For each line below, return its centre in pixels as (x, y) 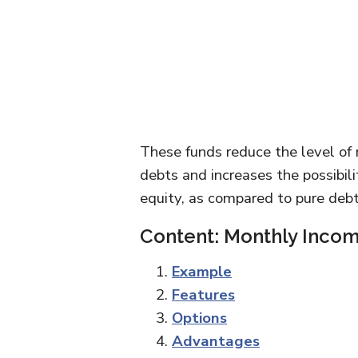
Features (203, 295)
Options (199, 318)
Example (202, 272)
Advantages (216, 341)
